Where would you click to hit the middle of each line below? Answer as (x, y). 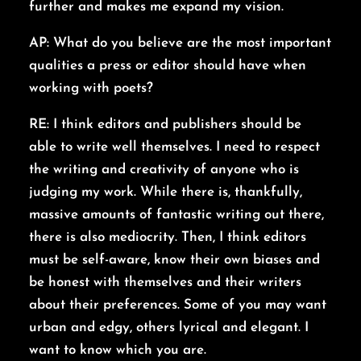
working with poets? (91, 89)
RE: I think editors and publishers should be (165, 125)
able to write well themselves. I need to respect (174, 147)
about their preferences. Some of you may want (178, 305)
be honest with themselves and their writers (165, 283)
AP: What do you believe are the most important (180, 44)
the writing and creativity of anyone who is (164, 170)
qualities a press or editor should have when (168, 66)
